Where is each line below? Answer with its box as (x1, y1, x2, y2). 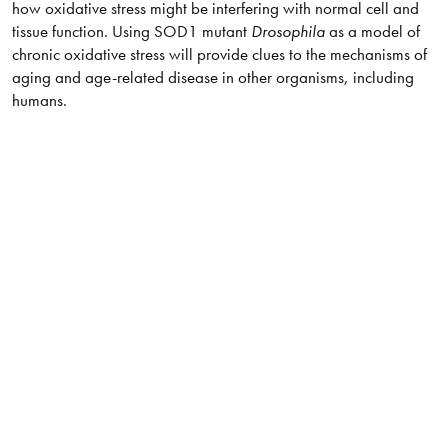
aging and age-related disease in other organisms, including (11, 66, 414, 89)
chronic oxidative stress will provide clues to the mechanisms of (11, 43, 427, 66)
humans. (11, 89, 67, 112)
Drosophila (250, 20, 325, 43)
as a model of (324, 20, 420, 43)
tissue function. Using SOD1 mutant (11, 20, 251, 43)
